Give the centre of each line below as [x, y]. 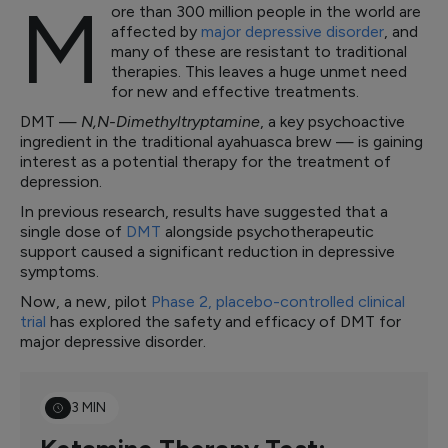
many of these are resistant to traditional [259, 51]
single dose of [73, 231]
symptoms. [61, 271]
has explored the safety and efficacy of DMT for [223, 321]
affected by [156, 31]
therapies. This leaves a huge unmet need [259, 71]
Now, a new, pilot [85, 301]
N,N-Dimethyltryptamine [170, 121]
